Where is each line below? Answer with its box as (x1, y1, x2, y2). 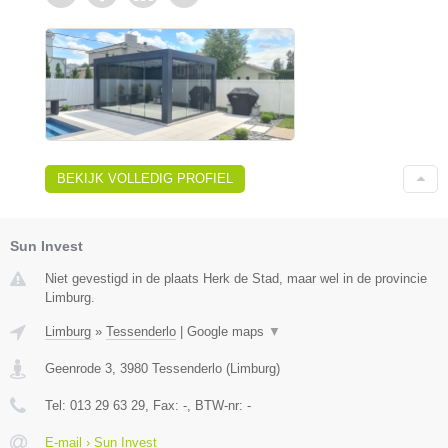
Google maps (187, 324, 268, 340)
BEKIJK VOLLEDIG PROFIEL (57, 171, 233, 187)
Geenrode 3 (45, 361, 112, 377)
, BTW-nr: (187, 398, 247, 414)
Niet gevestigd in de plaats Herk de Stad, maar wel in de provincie (45, 271, 427, 287)
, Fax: (145, 398, 183, 414)
